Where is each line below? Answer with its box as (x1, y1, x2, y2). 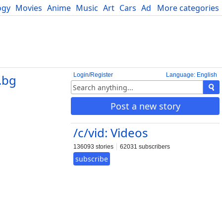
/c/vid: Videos (73, 124, 148, 141)
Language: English (166, 71, 217, 78)
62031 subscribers (120, 143, 170, 150)
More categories (157, 2, 219, 13)
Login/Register (73, 71, 113, 78)
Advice (141, 2, 166, 13)
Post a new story (110, 100, 180, 112)
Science (170, 2, 199, 13)
